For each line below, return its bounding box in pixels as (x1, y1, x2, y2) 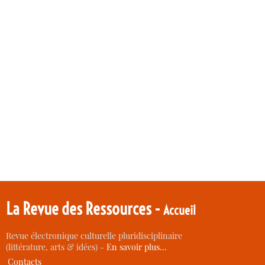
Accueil (163, 202, 196, 219)
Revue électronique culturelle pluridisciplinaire (6, 230, 183, 242)
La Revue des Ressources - (6, 198, 164, 219)
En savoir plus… (106, 241, 167, 253)
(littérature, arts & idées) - (6, 241, 107, 253)
